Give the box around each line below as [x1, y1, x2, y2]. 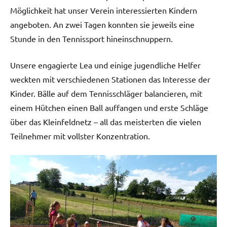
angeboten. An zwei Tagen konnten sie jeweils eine [10, 19, 195, 30]
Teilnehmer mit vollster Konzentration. [10, 131, 154, 141]
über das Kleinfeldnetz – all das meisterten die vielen [10, 117, 201, 127]
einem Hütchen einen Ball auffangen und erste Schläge [10, 102, 208, 113]
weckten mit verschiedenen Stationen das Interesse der [10, 74, 210, 85]
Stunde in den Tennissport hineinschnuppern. [10, 33, 173, 44]
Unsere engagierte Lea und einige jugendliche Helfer [10, 60, 201, 70]
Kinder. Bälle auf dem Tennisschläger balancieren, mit [10, 88, 202, 99]
